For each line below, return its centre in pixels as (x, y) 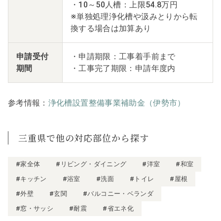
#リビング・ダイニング (91, 164)
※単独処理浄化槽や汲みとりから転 (134, 16)
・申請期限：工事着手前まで (123, 56)
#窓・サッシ (35, 208)
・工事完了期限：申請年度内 (123, 68)
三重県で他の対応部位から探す (84, 137)
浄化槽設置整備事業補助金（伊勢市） (117, 103)
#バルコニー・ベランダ (118, 193)
